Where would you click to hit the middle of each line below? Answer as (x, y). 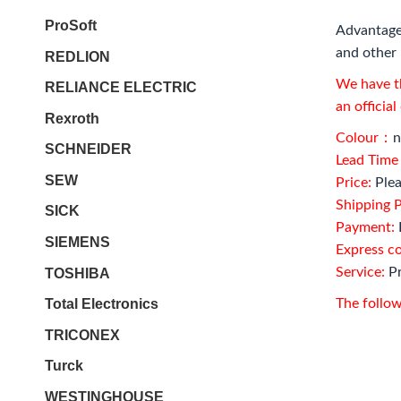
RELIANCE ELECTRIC (121, 88)
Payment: (365, 228)
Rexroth (72, 118)
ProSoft (71, 25)
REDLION (77, 56)
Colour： (364, 138)
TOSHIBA (77, 273)
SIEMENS (77, 243)
